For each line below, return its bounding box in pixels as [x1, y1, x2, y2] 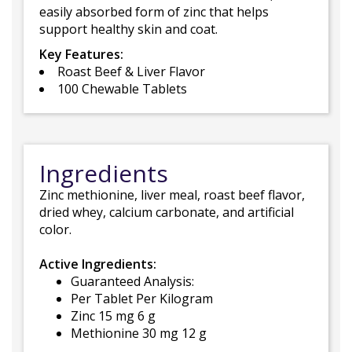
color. [39, 221, 71, 239]
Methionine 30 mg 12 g [71, 324, 207, 343]
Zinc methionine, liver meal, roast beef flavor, [39, 186, 305, 204]
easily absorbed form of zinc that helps [39, 3, 269, 21]
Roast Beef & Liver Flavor [57, 63, 205, 81]
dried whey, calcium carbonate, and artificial [39, 203, 294, 222]
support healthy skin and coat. [39, 20, 218, 38]
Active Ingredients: [39, 255, 156, 273]
